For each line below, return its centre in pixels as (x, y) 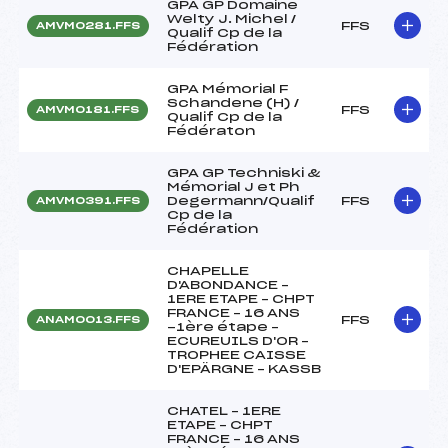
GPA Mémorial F (227, 88)
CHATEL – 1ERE (224, 410)
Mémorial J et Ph (233, 186)
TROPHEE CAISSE (236, 354)
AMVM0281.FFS (88, 25)
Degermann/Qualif (241, 200)
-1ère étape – (223, 326)
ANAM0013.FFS (88, 319)
